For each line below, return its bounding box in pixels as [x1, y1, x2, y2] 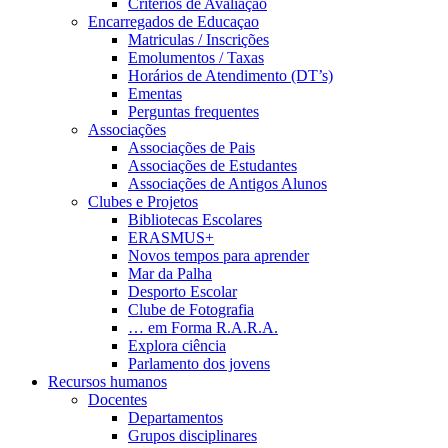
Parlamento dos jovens [128, 355, 270, 372]
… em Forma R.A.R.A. [128, 319, 278, 336]
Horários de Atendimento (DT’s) [128, 67, 333, 84]
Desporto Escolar [128, 283, 237, 300]
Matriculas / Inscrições [128, 31, 269, 48]
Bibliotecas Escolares [128, 211, 262, 228]
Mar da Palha [128, 265, 212, 282]
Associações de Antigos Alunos [128, 175, 327, 192]
